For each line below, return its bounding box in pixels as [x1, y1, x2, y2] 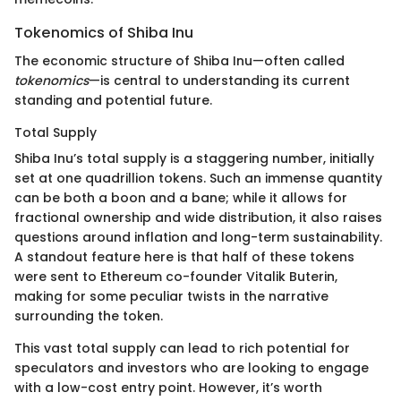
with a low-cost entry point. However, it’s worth [14, 379, 322, 397]
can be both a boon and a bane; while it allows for [14, 189, 347, 208]
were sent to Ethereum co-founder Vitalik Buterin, [14, 268, 337, 286]
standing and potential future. [14, 91, 212, 110]
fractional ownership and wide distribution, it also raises [14, 209, 382, 227]
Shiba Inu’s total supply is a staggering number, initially [14, 149, 374, 168]
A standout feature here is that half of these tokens [14, 248, 354, 267]
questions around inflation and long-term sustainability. [14, 228, 382, 247]
